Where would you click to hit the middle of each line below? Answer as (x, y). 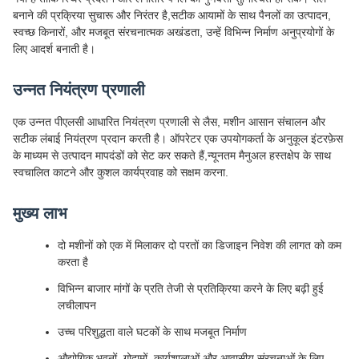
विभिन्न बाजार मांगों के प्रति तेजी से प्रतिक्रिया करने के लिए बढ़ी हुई (191, 288)
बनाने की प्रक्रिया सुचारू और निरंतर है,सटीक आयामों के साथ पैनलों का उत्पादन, (172, 15)
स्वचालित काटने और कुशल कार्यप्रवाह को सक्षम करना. (121, 172)
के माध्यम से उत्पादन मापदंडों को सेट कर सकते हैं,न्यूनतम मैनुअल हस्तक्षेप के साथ (172, 155)
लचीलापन (77, 305)
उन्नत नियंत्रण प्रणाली (79, 90)
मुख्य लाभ (40, 213)
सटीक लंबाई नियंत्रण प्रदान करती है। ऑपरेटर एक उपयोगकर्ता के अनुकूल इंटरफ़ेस (178, 139)
